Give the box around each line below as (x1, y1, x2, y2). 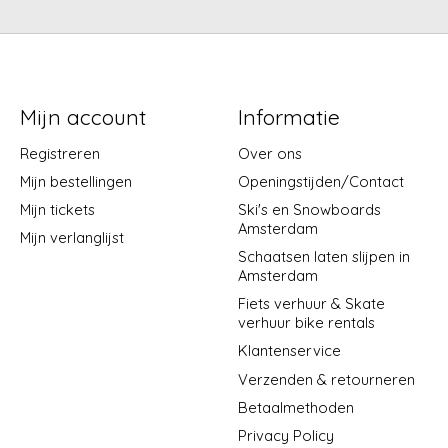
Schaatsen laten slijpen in (237, 247, 410, 267)
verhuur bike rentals (237, 313, 375, 333)
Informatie (237, 104, 340, 131)
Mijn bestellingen (19, 171, 132, 191)
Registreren (19, 143, 100, 163)
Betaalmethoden (237, 397, 354, 417)
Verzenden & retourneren (237, 369, 415, 389)
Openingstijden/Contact (237, 171, 404, 191)
